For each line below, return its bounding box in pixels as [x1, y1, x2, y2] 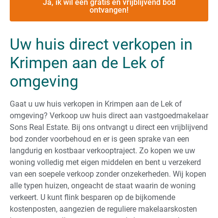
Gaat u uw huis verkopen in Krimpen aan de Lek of [10, 99, 182, 109]
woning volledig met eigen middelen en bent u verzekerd [10, 157, 201, 167]
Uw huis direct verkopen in [10, 35, 193, 54]
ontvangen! [90, 5, 128, 15]
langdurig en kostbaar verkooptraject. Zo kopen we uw [10, 145, 195, 155]
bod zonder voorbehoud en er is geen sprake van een [10, 134, 189, 144]
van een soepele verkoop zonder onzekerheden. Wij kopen [10, 169, 206, 179]
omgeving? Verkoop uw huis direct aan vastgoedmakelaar [10, 110, 208, 120]
